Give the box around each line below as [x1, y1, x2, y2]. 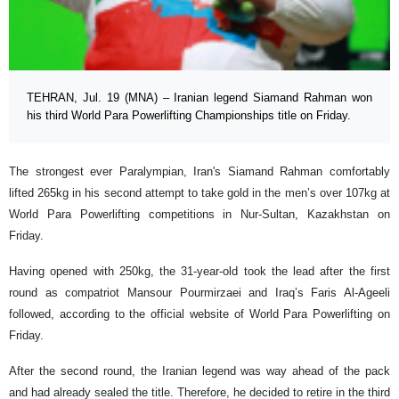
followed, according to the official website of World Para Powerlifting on [9, 307, 390, 322]
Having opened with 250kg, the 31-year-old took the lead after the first [9, 265, 390, 279]
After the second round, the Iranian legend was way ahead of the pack [9, 364, 390, 379]
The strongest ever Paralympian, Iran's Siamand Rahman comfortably [9, 165, 390, 179]
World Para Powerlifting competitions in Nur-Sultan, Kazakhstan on [9, 208, 390, 222]
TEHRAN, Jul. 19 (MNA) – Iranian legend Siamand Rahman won [27, 91, 372, 105]
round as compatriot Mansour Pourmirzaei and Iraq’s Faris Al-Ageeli [9, 286, 390, 300]
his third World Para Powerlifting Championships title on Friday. [27, 109, 351, 123]
